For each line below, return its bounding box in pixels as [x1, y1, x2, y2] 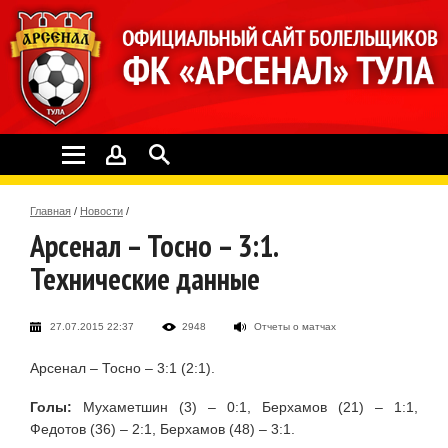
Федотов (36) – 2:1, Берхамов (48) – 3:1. [30, 420, 295, 437]
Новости [80, 204, 123, 217]
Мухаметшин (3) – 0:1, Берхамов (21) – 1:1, [72, 398, 418, 415]
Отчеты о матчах [254, 320, 336, 332]
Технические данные [30, 258, 260, 298]
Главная [30, 204, 71, 217]
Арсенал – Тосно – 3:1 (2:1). [30, 359, 215, 376]
